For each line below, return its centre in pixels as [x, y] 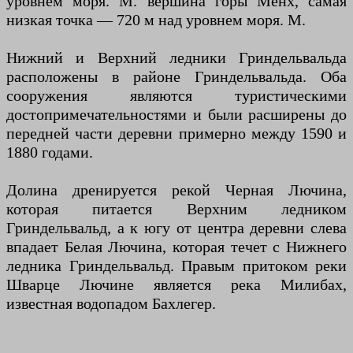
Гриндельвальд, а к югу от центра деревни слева [176, 228]
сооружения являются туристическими [176, 96]
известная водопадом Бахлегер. [111, 304]
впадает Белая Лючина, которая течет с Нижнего [176, 247]
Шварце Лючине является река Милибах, [176, 285]
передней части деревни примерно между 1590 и [176, 134]
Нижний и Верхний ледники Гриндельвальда [176, 58]
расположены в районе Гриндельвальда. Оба [176, 77]
